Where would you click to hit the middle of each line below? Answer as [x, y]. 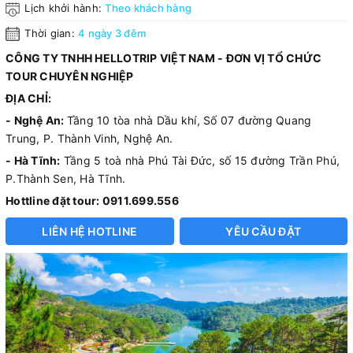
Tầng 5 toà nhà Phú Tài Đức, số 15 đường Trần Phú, [200, 161]
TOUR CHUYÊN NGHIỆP [70, 76]
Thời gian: [50, 33]
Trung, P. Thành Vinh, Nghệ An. [89, 139]
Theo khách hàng [148, 8]
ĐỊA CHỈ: [28, 98]
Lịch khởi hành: [63, 8]
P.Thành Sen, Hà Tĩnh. [66, 179]
